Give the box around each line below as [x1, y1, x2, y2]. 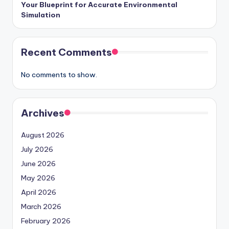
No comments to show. [21, 70, 97, 79]
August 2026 [21, 130, 64, 140]
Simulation [21, 10, 60, 19]
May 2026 [21, 173, 55, 182]
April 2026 [21, 187, 56, 197]
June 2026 [21, 158, 56, 168]
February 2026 [21, 216, 71, 225]
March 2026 [21, 201, 61, 211]
